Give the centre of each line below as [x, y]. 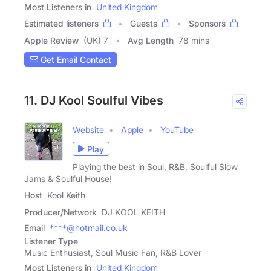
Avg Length [151, 41]
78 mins [194, 41]
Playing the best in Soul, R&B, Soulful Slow [155, 167]
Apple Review [51, 41]
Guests [144, 24]
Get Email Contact [75, 59]
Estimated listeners [61, 24]
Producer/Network [60, 212]
